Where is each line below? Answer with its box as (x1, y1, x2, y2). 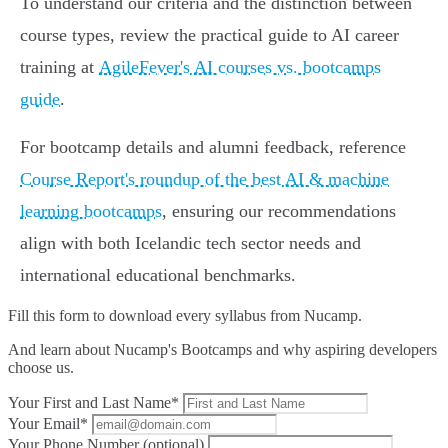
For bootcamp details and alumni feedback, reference (20, 137, 406, 158)
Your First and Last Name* (8, 394, 179, 412)
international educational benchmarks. (20, 265, 296, 286)
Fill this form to (8, 307, 109, 325)
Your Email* (8, 415, 88, 433)
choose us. (8, 359, 74, 377)
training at (20, 57, 99, 78)
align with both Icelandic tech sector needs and (20, 233, 361, 254)
